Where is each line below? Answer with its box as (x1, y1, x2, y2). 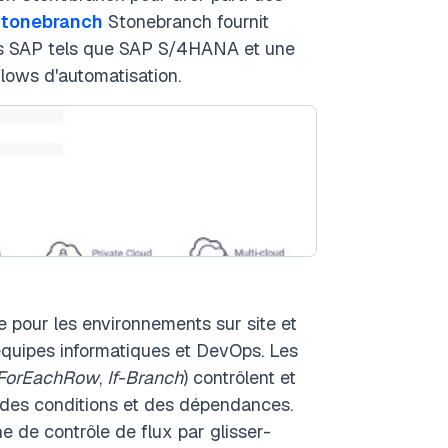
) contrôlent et (183, 366, 296, 389)
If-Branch (107, 366, 183, 389)
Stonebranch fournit (103, 10, 269, 33)
